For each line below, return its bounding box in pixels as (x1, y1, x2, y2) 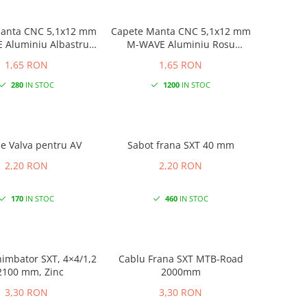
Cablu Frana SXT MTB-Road (118, 251, 196, 265)
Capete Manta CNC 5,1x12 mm (110, 24, 251, 38)
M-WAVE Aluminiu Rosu (126, 37, 235, 51)
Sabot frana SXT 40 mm (127, 138, 234, 151)
